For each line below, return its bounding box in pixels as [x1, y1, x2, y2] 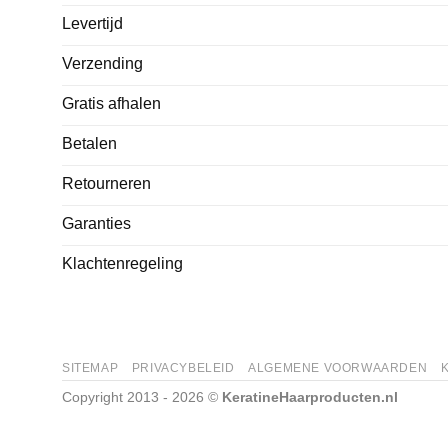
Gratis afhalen [62, 95, 161, 113]
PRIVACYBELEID [131, 361, 235, 376]
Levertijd [62, 15, 123, 33]
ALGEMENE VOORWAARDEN [248, 361, 428, 376]
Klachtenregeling [62, 255, 183, 273]
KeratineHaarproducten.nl [222, 389, 398, 406]
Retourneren [62, 175, 151, 193]
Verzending [62, 55, 143, 73]
